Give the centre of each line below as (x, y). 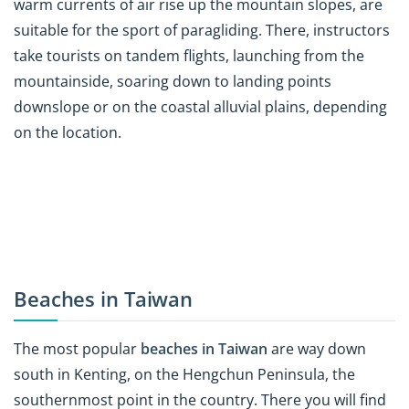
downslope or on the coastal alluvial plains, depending (200, 106)
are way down (317, 349)
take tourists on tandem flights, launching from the (189, 55)
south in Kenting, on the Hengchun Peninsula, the (184, 375)
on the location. (68, 132)
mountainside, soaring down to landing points (173, 81)
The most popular (77, 349)
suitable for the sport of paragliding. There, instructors (202, 30)
